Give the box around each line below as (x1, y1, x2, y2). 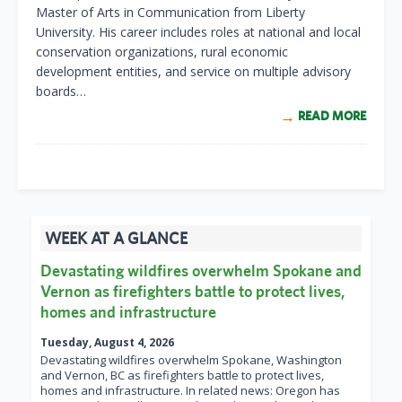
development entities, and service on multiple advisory (36, 63, 351, 81)
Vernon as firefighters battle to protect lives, (40, 282, 345, 301)
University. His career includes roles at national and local (36, 23, 361, 41)
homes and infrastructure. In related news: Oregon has (40, 382, 340, 399)
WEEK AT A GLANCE (45, 229, 188, 249)
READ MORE (298, 109, 366, 124)
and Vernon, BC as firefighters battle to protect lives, (40, 367, 324, 384)
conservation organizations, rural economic (36, 43, 288, 61)
